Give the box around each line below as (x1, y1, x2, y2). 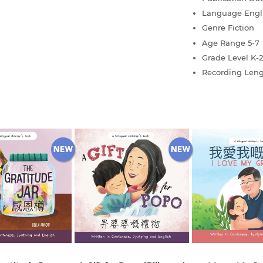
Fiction (228, 23, 254, 33)
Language (202, 8, 244, 18)
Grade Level (202, 52, 251, 62)
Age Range (202, 38, 248, 48)
